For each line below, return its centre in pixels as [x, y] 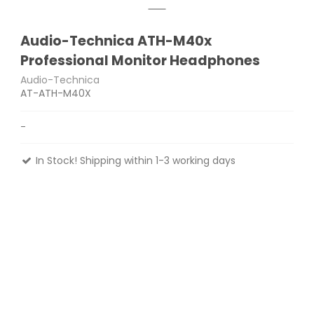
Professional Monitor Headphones [141, 61]
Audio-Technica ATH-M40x [116, 41]
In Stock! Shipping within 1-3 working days [135, 160]
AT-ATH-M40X [56, 93]
